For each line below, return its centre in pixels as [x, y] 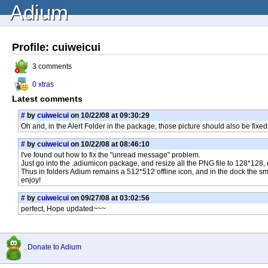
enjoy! [31, 180]
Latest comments [47, 99]
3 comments [52, 66]
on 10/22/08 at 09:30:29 [109, 115]
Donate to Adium [54, 247]
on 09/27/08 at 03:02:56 [109, 198]
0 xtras [43, 84]
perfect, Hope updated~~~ [63, 209]
